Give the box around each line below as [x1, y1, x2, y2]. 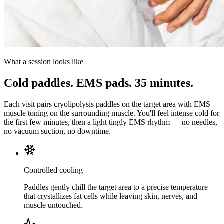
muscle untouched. [24, 201, 83, 209]
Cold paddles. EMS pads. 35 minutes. [4, 76, 193, 90]
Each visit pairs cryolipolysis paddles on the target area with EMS [4, 100, 210, 108]
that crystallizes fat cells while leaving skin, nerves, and [24, 192, 197, 200]
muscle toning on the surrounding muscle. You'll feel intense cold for [4, 109, 219, 117]
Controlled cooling [24, 166, 83, 174]
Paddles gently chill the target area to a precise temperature [24, 183, 208, 191]
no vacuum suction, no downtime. [4, 127, 111, 135]
